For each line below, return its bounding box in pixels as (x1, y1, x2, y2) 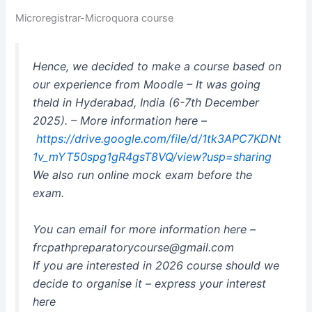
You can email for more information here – (33, 222, 256, 237)
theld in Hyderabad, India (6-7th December (33, 95, 260, 110)
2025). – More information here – (33, 114, 208, 128)
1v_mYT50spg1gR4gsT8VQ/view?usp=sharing (33, 150, 272, 164)
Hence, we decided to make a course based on (33, 59, 282, 74)
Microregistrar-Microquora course (15, 12, 174, 25)
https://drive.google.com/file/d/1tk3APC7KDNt (36, 132, 282, 146)
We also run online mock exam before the (33, 168, 253, 182)
